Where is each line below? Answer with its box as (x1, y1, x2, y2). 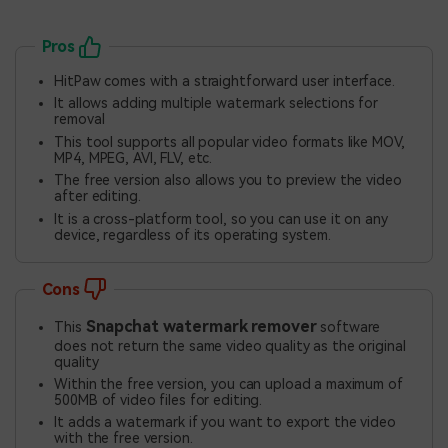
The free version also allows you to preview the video (54, 172, 402, 189)
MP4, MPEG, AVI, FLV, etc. (54, 149, 213, 166)
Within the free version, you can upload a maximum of (54, 375, 403, 392)
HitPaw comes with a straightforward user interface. (54, 72, 395, 89)
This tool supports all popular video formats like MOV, (54, 133, 405, 150)
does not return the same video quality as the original (54, 337, 406, 354)
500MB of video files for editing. (54, 391, 263, 408)
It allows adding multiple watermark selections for (54, 95, 378, 112)
